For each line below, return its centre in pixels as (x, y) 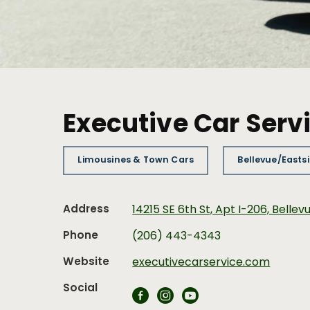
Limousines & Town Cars (136, 160)
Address (86, 209)
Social (81, 288)
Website (86, 262)
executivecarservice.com (201, 263)
